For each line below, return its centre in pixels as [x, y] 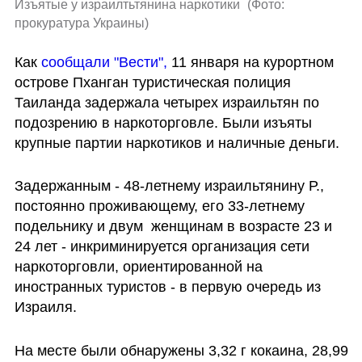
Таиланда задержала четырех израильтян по [166, 102]
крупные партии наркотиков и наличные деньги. [177, 143]
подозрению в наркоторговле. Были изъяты [163, 122]
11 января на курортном [250, 62]
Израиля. [45, 307]
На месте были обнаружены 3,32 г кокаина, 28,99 [181, 351]
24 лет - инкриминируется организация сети [162, 247]
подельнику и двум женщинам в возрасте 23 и [173, 227]
